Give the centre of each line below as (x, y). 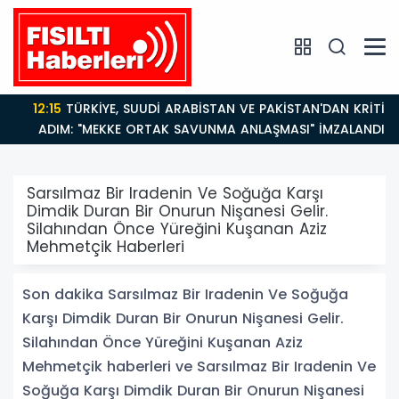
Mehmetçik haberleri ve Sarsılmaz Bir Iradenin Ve (199, 366)
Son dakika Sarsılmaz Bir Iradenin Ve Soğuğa (185, 294)
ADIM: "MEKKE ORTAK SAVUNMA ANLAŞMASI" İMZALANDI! (199, 129)
